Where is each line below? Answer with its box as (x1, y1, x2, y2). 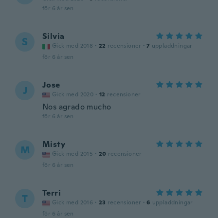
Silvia (42, 31, 65, 41)
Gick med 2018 (52, 42, 93, 50)
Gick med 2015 (52, 150, 93, 158)
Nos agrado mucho (42, 102, 111, 112)
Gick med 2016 (52, 199, 93, 206)
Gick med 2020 (52, 91, 94, 98)
